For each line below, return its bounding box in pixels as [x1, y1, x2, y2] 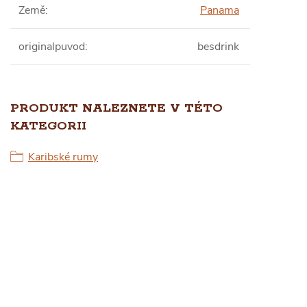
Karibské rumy [28, 149, 98, 164]
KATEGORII [10, 119, 86, 134]
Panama [200, 3, 239, 18]
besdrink [197, 39, 239, 54]
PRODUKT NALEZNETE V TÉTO [10, 101, 223, 116]
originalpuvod [19, 39, 85, 54]
